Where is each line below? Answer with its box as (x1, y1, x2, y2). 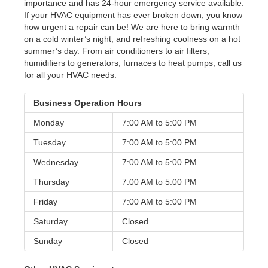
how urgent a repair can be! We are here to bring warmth (24, 22, 240, 32)
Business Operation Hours (33, 98, 142, 108)
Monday (33, 118, 64, 128)
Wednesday (33, 157, 78, 167)
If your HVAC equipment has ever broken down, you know (24, 10, 242, 20)
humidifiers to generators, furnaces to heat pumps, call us (24, 58, 242, 68)
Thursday (33, 177, 69, 187)
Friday (33, 197, 57, 207)
